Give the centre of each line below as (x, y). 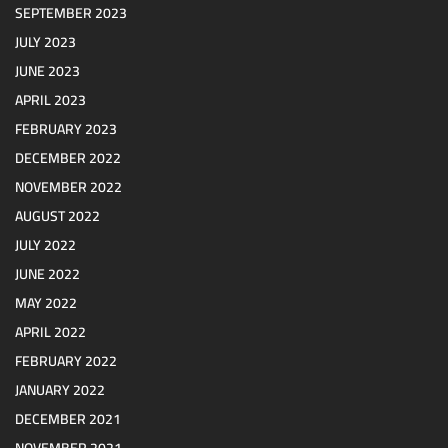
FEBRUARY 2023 (66, 129)
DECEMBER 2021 (68, 419)
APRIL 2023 (50, 100)
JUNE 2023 (47, 71)
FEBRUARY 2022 (66, 361)
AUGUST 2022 (57, 216)
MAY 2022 (46, 303)
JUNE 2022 (47, 274)
